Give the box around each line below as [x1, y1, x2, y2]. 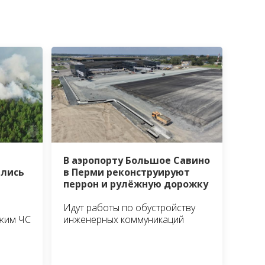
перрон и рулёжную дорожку [63, 177, 209, 191]
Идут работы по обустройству [63, 201, 196, 215]
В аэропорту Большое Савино [63, 154, 211, 167]
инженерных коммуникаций [63, 213, 185, 227]
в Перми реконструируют [63, 166, 190, 179]
